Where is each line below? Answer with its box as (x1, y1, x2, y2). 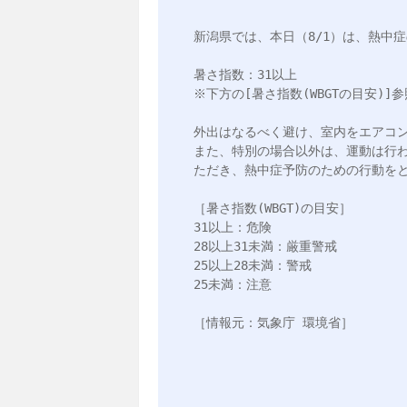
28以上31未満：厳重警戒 (193, 238, 337, 253)
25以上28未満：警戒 (193, 257, 312, 273)
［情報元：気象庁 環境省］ (193, 314, 353, 330)
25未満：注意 (193, 276, 272, 292)
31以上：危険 (193, 219, 272, 234)
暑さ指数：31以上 (193, 66, 297, 82)
